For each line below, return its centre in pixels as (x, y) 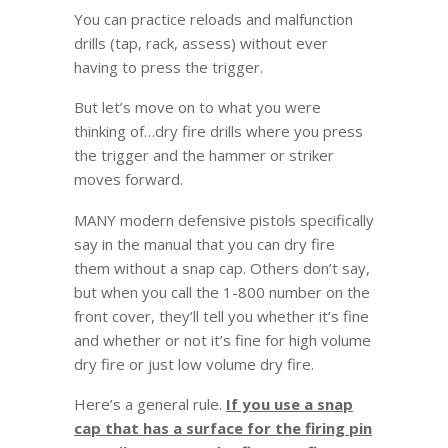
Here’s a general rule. (150, 404)
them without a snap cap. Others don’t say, (222, 267)
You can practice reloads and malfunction (213, 18)
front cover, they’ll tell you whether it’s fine (221, 315)
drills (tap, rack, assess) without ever (201, 42)
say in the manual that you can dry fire (204, 243)
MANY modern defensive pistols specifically (224, 219)
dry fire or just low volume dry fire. (194, 363)
